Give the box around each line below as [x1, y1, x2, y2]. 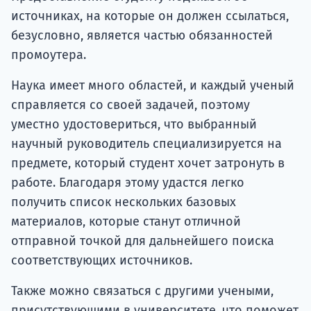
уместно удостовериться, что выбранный [11, 117, 257, 133]
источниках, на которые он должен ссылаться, [11, 8, 289, 24]
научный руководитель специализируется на [11, 136, 282, 152]
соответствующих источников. [11, 253, 192, 269]
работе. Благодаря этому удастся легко [11, 175, 244, 191]
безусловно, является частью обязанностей [11, 28, 273, 44]
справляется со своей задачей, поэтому [11, 97, 250, 113]
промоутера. [11, 47, 86, 63]
